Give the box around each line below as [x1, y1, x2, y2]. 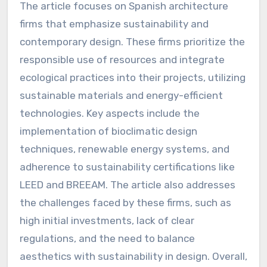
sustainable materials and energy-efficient [19, 89, 223, 102]
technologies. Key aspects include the [19, 107, 200, 120]
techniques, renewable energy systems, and [19, 143, 229, 156]
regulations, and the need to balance [19, 232, 195, 245]
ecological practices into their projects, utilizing [19, 72, 246, 84]
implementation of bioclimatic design [19, 125, 197, 138]
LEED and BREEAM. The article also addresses [19, 179, 235, 191]
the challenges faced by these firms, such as [19, 197, 231, 209]
